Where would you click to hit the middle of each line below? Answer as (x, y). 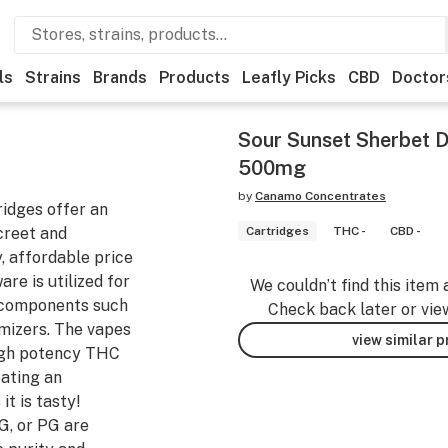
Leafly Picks (289, 77)
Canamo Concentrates (320, 196)
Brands (120, 77)
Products (194, 77)
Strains (53, 77)
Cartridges (277, 231)
